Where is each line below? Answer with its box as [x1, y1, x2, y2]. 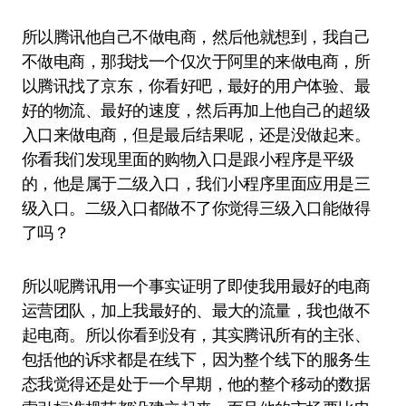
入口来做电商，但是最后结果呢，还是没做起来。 [22, 124, 371, 145]
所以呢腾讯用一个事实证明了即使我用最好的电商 [22, 275, 371, 296]
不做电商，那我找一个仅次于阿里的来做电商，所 [22, 51, 371, 72]
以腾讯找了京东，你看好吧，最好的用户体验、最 [22, 75, 371, 96]
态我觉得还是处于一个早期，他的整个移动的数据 [22, 373, 371, 394]
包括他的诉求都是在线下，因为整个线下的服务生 [22, 349, 371, 370]
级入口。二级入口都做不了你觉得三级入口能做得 [22, 198, 371, 218]
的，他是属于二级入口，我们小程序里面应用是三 [22, 173, 371, 194]
